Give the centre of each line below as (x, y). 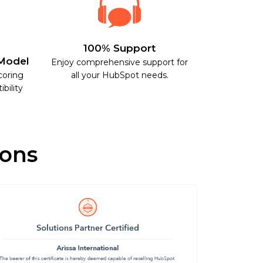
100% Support (119, 48)
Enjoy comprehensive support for (119, 62)
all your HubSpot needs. (119, 75)
